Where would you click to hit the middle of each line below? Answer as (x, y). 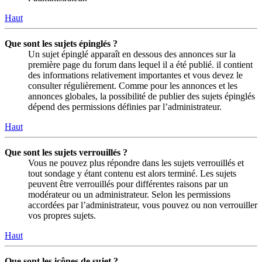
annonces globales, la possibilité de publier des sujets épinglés (142, 96)
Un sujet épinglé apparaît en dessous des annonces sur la (132, 54)
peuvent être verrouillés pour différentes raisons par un (128, 184)
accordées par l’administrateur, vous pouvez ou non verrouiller (143, 205)
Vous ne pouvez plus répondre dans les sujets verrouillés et (136, 163)
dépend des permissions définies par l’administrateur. (125, 106)
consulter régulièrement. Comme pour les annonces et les (133, 85)
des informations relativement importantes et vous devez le (135, 75)
